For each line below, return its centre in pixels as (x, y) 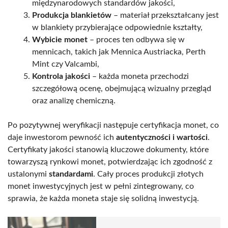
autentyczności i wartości (162, 137)
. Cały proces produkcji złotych (148, 174)
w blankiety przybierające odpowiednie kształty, (117, 27)
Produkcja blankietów (72, 15)
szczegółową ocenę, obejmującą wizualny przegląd (122, 88)
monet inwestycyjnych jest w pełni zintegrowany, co (101, 186)
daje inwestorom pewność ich (62, 137)
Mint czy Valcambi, (66, 64)
